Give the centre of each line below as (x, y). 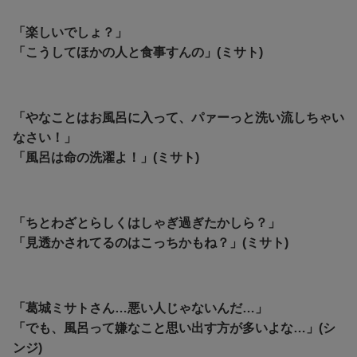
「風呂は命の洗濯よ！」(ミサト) (106, 157)
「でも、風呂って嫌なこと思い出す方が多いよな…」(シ (174, 328)
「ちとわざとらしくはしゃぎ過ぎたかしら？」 (147, 222)
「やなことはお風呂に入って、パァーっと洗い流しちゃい (178, 117)
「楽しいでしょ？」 (70, 32)
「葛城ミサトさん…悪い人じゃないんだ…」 (140, 308)
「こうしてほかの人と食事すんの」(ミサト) (138, 52)
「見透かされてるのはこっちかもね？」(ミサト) (151, 242)
